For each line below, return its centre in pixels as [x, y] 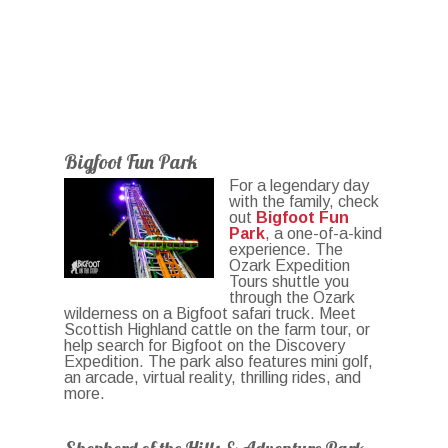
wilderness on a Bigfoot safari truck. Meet [210, 314]
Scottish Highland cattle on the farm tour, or [217, 330]
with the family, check [304, 202]
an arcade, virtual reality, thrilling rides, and [213, 378]
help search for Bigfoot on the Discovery [205, 346]
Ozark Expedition [290, 266]
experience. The [286, 250]
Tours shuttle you [289, 282]
